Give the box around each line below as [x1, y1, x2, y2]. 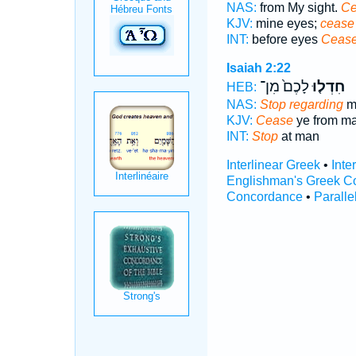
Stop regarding [259, 98, 343, 111]
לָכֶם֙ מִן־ [259, 78, 309, 95]
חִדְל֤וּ [308, 78, 345, 95]
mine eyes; [252, 17, 320, 30]
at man [277, 130, 319, 143]
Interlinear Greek [226, 158, 320, 172]
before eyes [248, 33, 321, 46]
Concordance [226, 190, 303, 203]
